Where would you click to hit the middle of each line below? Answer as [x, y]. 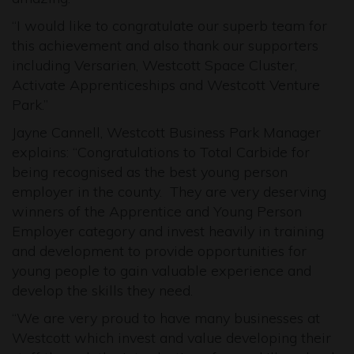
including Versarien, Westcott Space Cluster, [154, 65]
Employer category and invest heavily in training [168, 231]
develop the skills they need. [104, 290]
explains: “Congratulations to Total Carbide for [161, 152]
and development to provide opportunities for [159, 251]
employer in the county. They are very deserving [169, 192]
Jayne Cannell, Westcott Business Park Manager [166, 132]
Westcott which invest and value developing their [171, 338]
